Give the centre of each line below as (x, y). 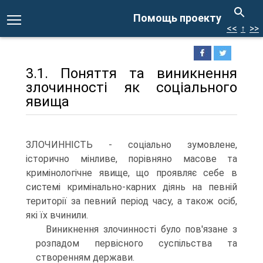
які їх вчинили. (57, 215)
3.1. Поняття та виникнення (131, 73)
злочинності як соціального (131, 87)
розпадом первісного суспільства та (136, 243)
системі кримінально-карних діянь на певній (131, 187)
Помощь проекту (177, 18)
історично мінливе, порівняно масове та (131, 159)
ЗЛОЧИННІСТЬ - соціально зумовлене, (131, 145)
